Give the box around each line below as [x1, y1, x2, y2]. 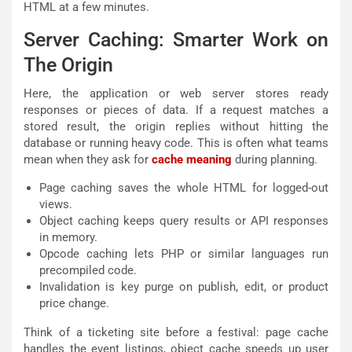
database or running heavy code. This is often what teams [24, 136, 328, 151]
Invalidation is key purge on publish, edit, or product [39, 280, 328, 295]
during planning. [232, 152, 317, 167]
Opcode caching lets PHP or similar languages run [39, 247, 328, 262]
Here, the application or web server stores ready [24, 86, 328, 101]
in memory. [39, 230, 97, 245]
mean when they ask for [24, 152, 152, 167]
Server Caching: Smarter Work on [24, 28, 328, 52]
